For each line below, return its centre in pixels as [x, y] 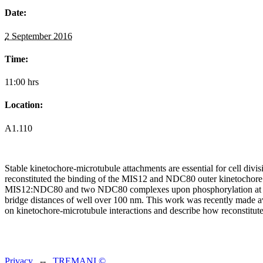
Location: [24, 105]
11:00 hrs [22, 82]
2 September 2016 [38, 36]
